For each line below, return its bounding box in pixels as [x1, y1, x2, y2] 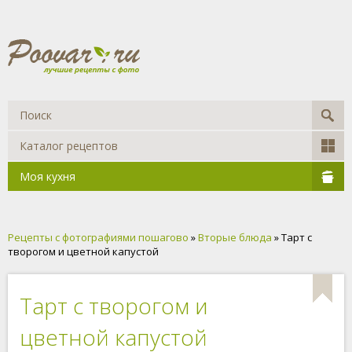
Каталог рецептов [20, 138, 118, 153]
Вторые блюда [198, 230, 272, 244]
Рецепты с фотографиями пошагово [8, 230, 189, 244]
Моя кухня [20, 169, 75, 184]
